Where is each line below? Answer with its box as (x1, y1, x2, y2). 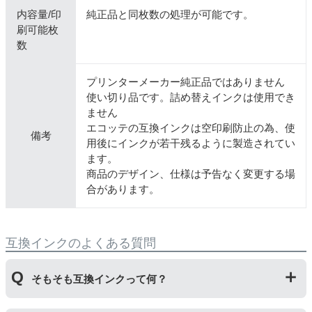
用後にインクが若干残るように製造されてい (86, 137, 295, 150)
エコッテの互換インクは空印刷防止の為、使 (86, 122, 295, 134)
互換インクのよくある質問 (6, 236, 156, 251)
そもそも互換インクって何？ (31, 273, 167, 286)
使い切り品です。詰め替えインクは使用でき (86, 91, 295, 104)
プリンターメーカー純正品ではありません (86, 76, 285, 88)
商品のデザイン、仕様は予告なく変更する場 (86, 168, 295, 180)
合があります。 (86, 183, 159, 196)
